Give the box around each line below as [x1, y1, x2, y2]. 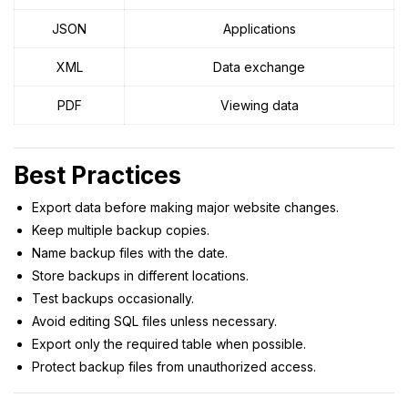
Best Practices [14, 160, 181, 189]
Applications [222, 20, 296, 36]
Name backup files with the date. [32, 244, 228, 260]
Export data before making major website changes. [32, 199, 339, 215]
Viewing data [219, 97, 299, 113]
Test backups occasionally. [32, 290, 194, 306]
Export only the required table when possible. [32, 335, 306, 352]
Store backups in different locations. [32, 267, 249, 283]
